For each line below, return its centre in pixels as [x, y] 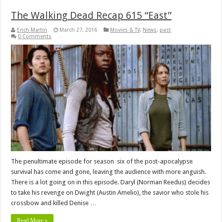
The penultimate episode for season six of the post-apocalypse [102, 161]
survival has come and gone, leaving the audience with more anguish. [109, 171]
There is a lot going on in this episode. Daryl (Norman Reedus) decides [111, 182]
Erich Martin [32, 30]
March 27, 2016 [79, 30]
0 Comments [35, 36]
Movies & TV [125, 30]
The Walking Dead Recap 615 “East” [91, 15]
